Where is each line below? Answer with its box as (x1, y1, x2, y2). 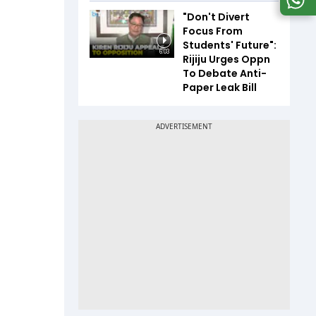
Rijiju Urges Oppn (183, 52, 270, 67)
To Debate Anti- (183, 66, 267, 81)
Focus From (183, 24, 243, 39)
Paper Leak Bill (183, 80, 257, 95)
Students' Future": (183, 38, 276, 53)
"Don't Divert (183, 10, 250, 25)
